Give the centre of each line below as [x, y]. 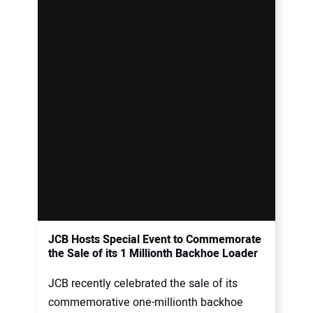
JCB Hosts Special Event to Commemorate [155, 240]
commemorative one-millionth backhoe [146, 303]
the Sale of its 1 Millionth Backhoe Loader [153, 254]
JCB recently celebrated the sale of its [143, 284]
